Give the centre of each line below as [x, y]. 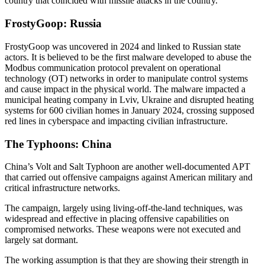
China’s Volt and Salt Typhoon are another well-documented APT [127, 167]
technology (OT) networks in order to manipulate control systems [126, 78]
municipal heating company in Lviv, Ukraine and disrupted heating [129, 99]
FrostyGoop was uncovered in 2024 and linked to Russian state [123, 46]
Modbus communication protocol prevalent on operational [113, 67]
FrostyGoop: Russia [53, 24]
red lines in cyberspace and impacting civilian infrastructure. [116, 121]
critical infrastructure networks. [64, 188]
